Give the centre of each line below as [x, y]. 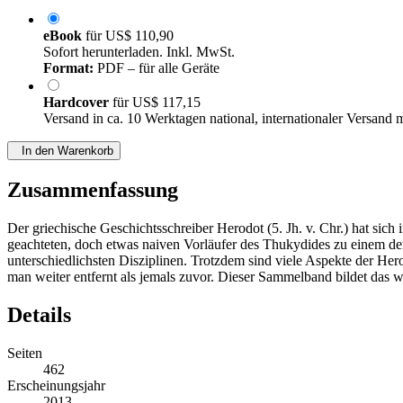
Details [39, 315]
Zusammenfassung [93, 190]
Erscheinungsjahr [56, 386]
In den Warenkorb [64, 151]
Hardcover [78, 103]
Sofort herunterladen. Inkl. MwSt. [139, 52]
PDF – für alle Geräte [157, 68]
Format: [68, 68]
